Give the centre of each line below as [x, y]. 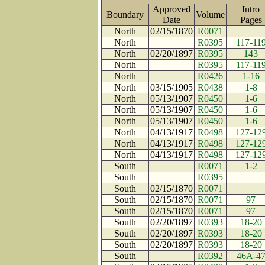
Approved [172, 9]
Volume [210, 14]
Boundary [125, 14]
